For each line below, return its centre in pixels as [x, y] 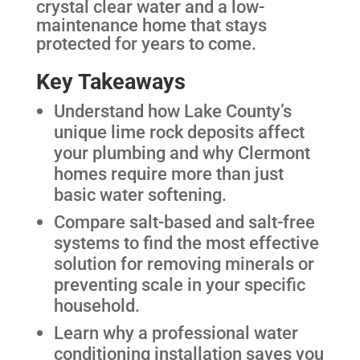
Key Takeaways [110, 82]
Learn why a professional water [176, 332]
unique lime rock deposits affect [180, 131]
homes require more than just [169, 173]
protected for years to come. [146, 44]
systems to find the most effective [187, 242]
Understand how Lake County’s [173, 110]
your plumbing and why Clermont [182, 152]
